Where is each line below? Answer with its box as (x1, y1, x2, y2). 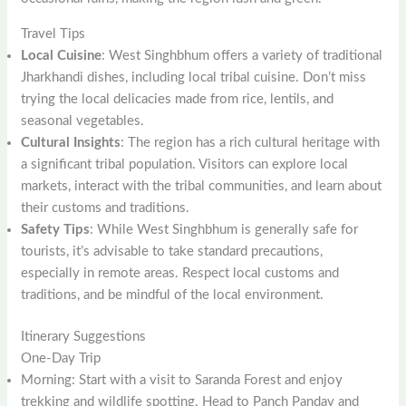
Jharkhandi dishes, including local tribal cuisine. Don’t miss (21, 70, 367, 84)
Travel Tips (21, 26, 86, 41)
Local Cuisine (21, 48, 102, 63)
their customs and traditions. (21, 200, 190, 215)
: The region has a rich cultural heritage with (121, 135, 381, 150)
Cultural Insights (21, 135, 121, 150)
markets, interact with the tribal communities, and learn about (21, 179, 382, 193)
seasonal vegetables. (21, 113, 145, 128)
